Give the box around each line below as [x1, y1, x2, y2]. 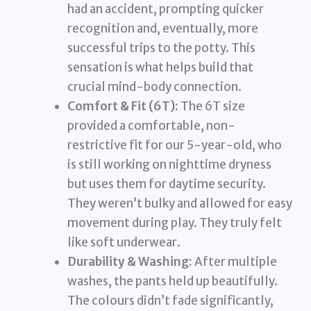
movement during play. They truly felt [67, 215, 283, 231]
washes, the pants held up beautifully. [67, 274, 278, 289]
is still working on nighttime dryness [67, 157, 272, 173]
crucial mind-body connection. [67, 79, 242, 95]
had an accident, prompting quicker [67, 1, 264, 17]
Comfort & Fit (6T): [67, 99, 179, 115]
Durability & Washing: [67, 254, 193, 270]
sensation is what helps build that [67, 60, 254, 76]
